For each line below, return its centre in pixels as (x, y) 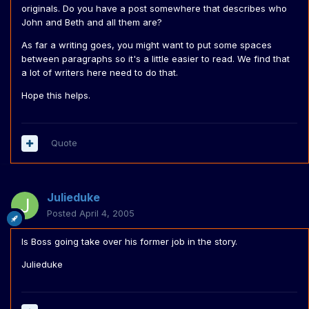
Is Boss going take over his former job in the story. (129, 242)
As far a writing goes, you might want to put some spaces (147, 45)
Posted (63, 213)
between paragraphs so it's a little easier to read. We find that (156, 59)
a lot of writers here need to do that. (100, 73)
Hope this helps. (56, 96)
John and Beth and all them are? (92, 22)
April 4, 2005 (107, 213)
